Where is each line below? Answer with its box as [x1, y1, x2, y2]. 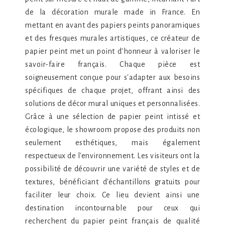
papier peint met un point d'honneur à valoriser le [25, 47, 200, 55]
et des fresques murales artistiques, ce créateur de [25, 34, 200, 42]
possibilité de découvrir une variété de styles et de [25, 165, 200, 173]
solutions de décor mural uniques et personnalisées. [25, 99, 200, 107]
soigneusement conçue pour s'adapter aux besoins [25, 73, 200, 81]
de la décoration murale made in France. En [25, 8, 200, 16]
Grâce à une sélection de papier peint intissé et [25, 113, 200, 121]
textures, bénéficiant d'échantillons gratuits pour [25, 178, 200, 186]
